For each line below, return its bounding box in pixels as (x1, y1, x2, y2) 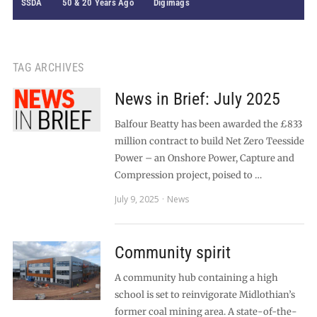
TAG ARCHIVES (12, 61, 84, 74)
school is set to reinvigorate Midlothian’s (114, 289, 295, 301)
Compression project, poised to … (114, 169, 262, 181)
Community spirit (114, 243, 231, 263)
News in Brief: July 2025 (114, 89, 280, 109)
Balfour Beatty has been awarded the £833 (114, 118, 302, 130)
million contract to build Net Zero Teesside (114, 135, 304, 147)
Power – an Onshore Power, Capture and (114, 152, 294, 164)
